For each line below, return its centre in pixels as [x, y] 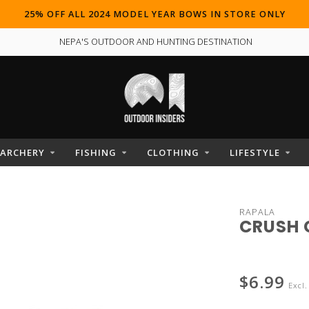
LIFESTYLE [255, 152]
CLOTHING [173, 152]
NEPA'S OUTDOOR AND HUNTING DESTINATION [155, 42]
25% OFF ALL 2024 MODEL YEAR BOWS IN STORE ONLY [154, 14]
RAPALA [257, 212]
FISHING [96, 152]
